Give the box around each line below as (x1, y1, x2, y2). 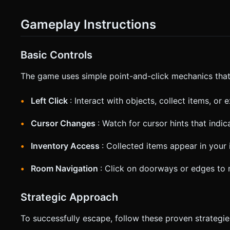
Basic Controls (21, 48, 92, 61)
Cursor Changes (31, 118, 98, 128)
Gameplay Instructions (21, 16, 156, 32)
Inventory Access (31, 140, 102, 151)
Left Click (31, 95, 70, 106)
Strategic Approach (21, 190, 118, 203)
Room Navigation (31, 163, 100, 174)
